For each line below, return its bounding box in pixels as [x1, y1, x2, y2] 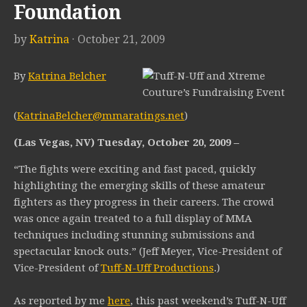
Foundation [14, 1, 121, 25]
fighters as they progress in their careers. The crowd [14, 196, 274, 209]
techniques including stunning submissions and [14, 229, 255, 242]
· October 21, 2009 [72, 33, 165, 47]
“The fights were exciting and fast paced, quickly [14, 163, 256, 176]
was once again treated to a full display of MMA [14, 212, 252, 225]
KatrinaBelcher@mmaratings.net [17, 110, 184, 123]
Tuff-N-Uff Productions [101, 262, 214, 275]
